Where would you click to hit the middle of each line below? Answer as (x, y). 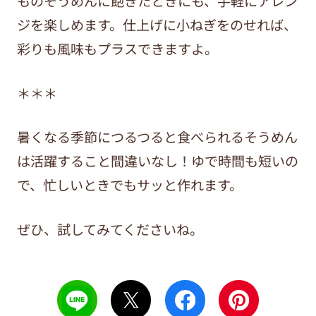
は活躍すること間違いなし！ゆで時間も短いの (157, 161)
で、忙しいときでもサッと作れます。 (129, 185)
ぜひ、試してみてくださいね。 (110, 230)
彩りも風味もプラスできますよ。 (117, 49)
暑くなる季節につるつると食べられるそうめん (157, 137)
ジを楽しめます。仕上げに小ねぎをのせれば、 (157, 25)
